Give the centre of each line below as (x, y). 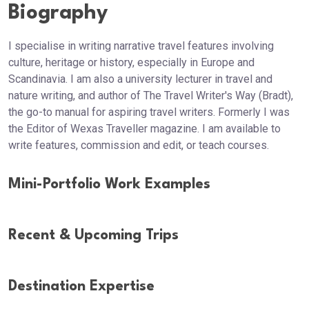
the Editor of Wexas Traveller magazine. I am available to (144, 129)
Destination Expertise (81, 287)
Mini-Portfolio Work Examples (109, 185)
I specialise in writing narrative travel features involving (141, 46)
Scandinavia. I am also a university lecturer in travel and (140, 79)
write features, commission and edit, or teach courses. (139, 145)
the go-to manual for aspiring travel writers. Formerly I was (149, 112)
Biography (58, 13)
